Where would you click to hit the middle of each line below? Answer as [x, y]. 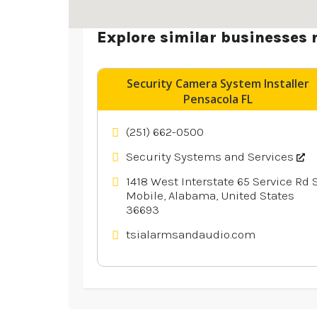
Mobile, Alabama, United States [210, 195]
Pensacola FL [218, 99]
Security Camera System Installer [218, 83]
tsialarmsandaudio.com [191, 234]
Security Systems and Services [211, 156]
